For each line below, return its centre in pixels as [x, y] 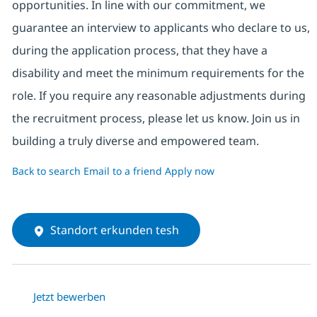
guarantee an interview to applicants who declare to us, [161, 28]
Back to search [46, 171]
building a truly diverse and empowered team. [135, 141]
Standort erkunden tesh [114, 230]
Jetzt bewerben [69, 297]
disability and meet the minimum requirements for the [158, 73]
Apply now [189, 171]
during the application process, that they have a [139, 51]
